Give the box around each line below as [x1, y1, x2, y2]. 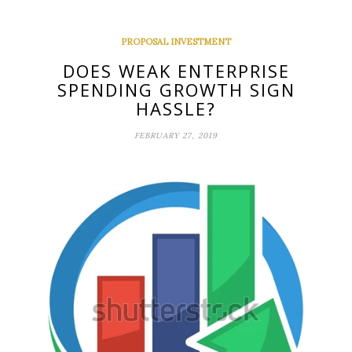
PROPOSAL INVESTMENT [121, 35, 231, 47]
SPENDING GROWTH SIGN [57, 77, 295, 101]
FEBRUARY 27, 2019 [134, 130, 218, 141]
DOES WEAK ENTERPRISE [62, 58, 290, 82]
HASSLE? [136, 96, 216, 120]
